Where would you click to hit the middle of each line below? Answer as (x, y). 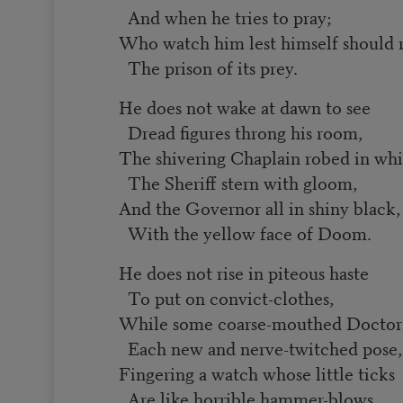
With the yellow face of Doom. (246, 232)
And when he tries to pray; (225, 16)
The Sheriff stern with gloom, (238, 182)
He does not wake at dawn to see (245, 106)
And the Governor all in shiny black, (260, 207)
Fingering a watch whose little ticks (257, 372)
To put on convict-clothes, (227, 297)
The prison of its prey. (209, 67)
